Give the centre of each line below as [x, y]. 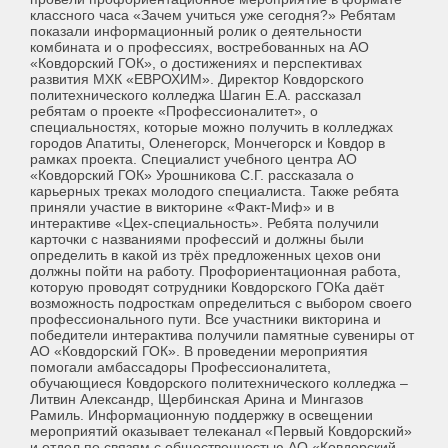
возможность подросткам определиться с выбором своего [221, 303]
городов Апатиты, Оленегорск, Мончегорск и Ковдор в [207, 143]
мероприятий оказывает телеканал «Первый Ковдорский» [221, 431]
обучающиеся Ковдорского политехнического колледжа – [219, 383]
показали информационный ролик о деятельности [196, 31]
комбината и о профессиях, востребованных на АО [199, 47]
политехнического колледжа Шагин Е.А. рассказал [195, 95]
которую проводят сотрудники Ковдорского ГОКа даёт [207, 287]
